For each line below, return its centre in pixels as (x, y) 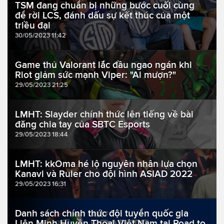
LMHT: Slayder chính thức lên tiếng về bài (104, 114)
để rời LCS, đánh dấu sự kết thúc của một (102, 15)
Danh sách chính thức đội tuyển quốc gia (102, 213)
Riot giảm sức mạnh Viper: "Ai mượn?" (95, 75)
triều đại (33, 25)
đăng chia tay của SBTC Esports (82, 124)
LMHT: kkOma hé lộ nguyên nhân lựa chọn (106, 164)
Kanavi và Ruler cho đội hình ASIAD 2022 (104, 174)
